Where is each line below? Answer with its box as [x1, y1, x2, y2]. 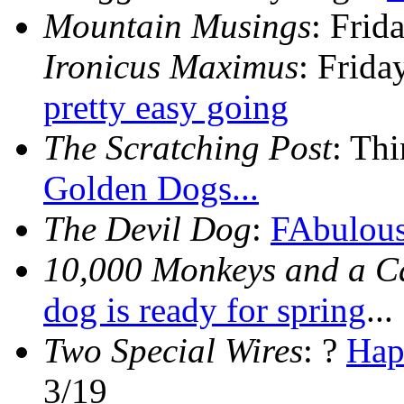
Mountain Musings [43, 6, 311, 46]
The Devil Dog [43, 209, 252, 249]
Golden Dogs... [43, 169, 259, 208]
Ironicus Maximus [43, 47, 298, 87]
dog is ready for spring [43, 290, 366, 330]
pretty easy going [43, 87, 289, 127]
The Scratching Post [43, 128, 332, 168]
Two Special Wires [43, 331, 303, 371]
